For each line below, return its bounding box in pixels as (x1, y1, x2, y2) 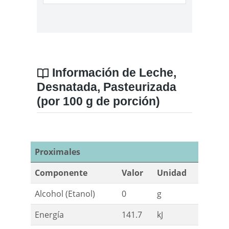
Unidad (157, 167, 187, 179)
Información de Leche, (49, 66, 176, 80)
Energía (35, 209, 64, 221)
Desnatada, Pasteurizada (37, 80, 176, 94)
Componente (35, 167, 87, 179)
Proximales (35, 146, 80, 158)
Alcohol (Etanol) (35, 188, 95, 200)
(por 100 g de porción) (37, 95, 160, 108)
